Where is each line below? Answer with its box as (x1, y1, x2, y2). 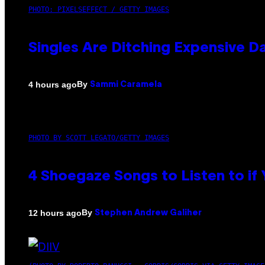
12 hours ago (28, 208, 82, 218)
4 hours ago (28, 79, 77, 89)
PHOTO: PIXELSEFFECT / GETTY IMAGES (28, 5, 169, 14)
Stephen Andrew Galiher (95, 209, 202, 218)
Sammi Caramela (90, 81, 162, 89)
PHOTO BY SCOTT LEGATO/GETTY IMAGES (28, 134, 169, 143)
